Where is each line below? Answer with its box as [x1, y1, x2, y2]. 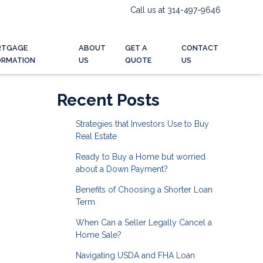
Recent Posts [57, 90, 160, 110]
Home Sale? [75, 230, 122, 240]
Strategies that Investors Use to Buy [75, 119, 209, 129]
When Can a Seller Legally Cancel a [75, 218, 212, 227]
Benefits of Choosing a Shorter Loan [75, 185, 213, 194]
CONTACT [181, 43, 218, 53]
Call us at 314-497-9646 [130, 5, 221, 15]
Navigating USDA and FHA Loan [75, 251, 195, 260]
